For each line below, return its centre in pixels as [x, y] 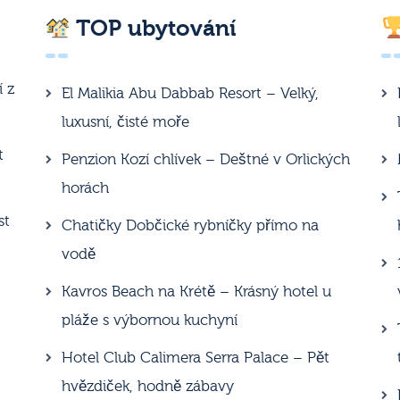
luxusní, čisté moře [125, 122]
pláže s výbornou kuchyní [149, 321]
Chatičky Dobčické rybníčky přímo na [190, 226]
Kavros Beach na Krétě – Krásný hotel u [196, 292]
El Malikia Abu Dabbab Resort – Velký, [190, 94]
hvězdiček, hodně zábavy [147, 387]
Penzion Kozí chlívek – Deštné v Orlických [205, 160]
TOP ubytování [154, 29]
